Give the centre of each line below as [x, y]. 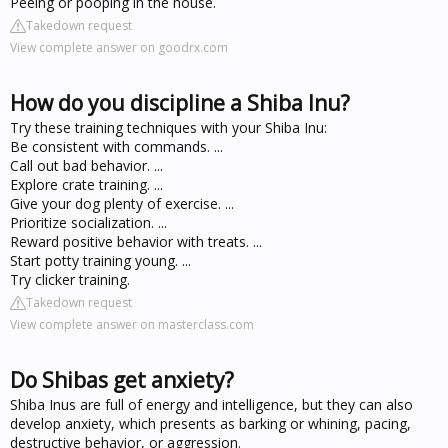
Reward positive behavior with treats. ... [136, 241]
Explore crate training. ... [86, 184]
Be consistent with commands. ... [116, 146]
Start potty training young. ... [100, 260]
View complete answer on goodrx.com [119, 47]
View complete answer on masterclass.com [132, 324]
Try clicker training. [70, 279]
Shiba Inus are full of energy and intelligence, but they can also [211, 404]
